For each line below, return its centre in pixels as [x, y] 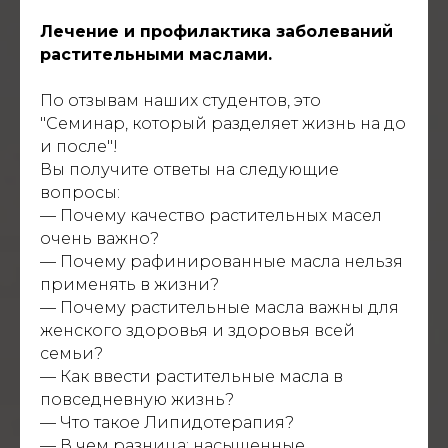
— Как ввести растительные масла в [191, 377]
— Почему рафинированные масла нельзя [221, 262]
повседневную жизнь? [137, 400]
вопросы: [80, 193]
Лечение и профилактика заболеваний [216, 32]
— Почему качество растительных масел [211, 216]
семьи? [71, 354]
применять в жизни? [129, 285]
